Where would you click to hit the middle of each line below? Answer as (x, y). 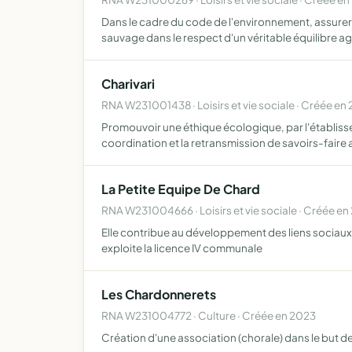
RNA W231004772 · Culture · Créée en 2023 (209, 315)
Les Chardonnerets (159, 294)
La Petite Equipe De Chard (181, 189)
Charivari (128, 84)
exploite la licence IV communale (182, 248)
